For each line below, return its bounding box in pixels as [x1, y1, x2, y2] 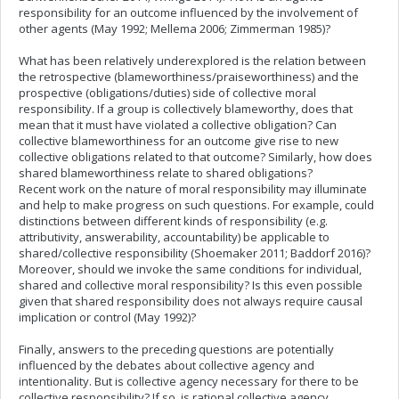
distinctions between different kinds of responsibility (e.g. [19, 213, 328, 229]
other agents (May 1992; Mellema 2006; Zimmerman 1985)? [19, 20, 330, 37]
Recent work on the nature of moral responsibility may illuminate [19, 181, 367, 197]
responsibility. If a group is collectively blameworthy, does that [19, 101, 353, 117]
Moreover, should [19, 261, 118, 277]
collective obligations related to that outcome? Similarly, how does [19, 149, 372, 165]
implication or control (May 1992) [19, 309, 191, 325]
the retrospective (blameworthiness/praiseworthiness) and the [19, 69, 359, 85]
